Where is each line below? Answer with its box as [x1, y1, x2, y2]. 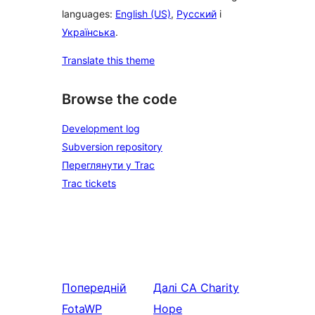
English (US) [115, 8, 171, 20]
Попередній [62, 281, 127, 295]
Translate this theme [62, 54, 155, 67]
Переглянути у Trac [62, 159, 155, 171]
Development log [62, 122, 140, 134]
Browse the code [62, 91, 177, 108]
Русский [176, 8, 217, 20]
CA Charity [181, 281, 240, 295]
